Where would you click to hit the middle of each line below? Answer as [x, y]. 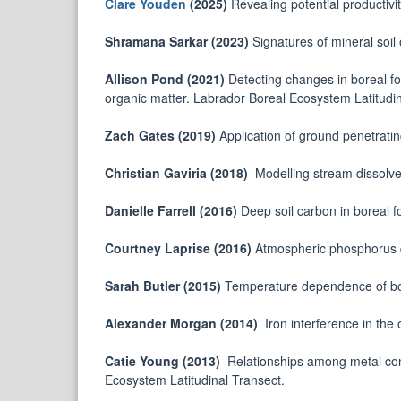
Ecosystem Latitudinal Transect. [195, 380]
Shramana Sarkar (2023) [179, 42]
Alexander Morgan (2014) [185, 324]
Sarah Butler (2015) [165, 286]
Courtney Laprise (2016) [180, 248]
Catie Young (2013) [166, 361]
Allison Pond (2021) [166, 79]
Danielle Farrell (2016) [173, 211]
